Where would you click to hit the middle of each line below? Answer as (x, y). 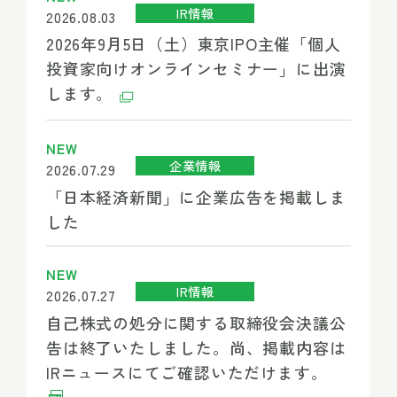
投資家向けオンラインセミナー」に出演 (196, 69)
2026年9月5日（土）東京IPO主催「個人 (193, 44)
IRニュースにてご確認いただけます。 (187, 372)
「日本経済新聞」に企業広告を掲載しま (196, 196)
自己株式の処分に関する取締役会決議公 (196, 322)
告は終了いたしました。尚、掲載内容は (196, 347)
